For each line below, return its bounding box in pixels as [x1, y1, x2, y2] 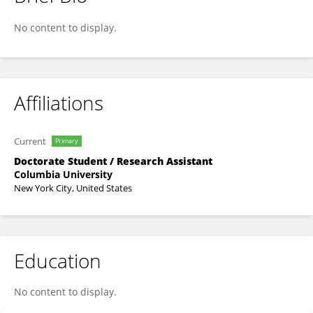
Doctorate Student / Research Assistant [14, 154, 212, 168]
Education [14, 247, 101, 274]
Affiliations [14, 89, 103, 116]
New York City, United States [14, 182, 132, 194]
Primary [55, 136, 78, 145]
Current [14, 135, 46, 147]
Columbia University [14, 168, 112, 181]
